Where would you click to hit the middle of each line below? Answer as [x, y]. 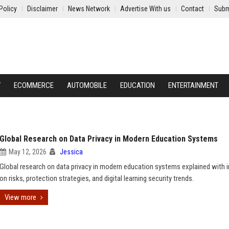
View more [20, 197]
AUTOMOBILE [87, 85]
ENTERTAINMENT [193, 85]
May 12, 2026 [28, 152]
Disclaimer [42, 9]
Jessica [71, 152]
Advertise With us [145, 9]
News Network [89, 9]
